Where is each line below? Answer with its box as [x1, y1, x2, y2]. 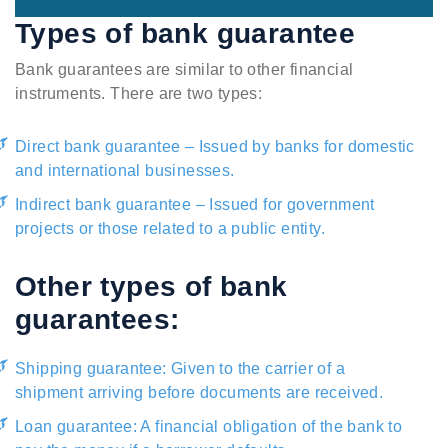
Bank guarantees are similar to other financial [15, 61, 354, 79]
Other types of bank [15, 271, 288, 303]
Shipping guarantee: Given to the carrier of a [15, 360, 345, 378]
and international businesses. [15, 162, 235, 180]
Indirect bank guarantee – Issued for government [15, 196, 375, 214]
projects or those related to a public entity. [15, 220, 325, 238]
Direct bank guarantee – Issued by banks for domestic [15, 138, 415, 156]
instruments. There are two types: [15, 85, 263, 103]
